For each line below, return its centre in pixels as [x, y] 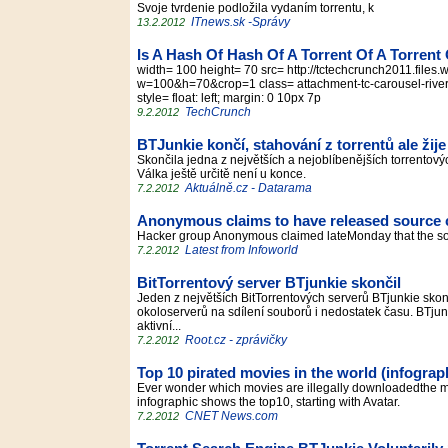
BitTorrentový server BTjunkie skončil [269, 283]
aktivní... [162, 326]
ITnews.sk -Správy [240, 22]
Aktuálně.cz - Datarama [248, 188]
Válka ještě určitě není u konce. [224, 174]
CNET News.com [231, 416]
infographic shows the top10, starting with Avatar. [271, 402]
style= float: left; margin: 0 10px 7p [232, 98]
